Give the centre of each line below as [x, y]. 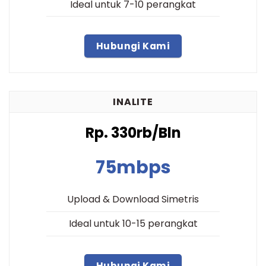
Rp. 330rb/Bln [133, 132]
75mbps [133, 167]
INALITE [133, 102]
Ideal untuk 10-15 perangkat [133, 224]
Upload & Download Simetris [133, 199]
